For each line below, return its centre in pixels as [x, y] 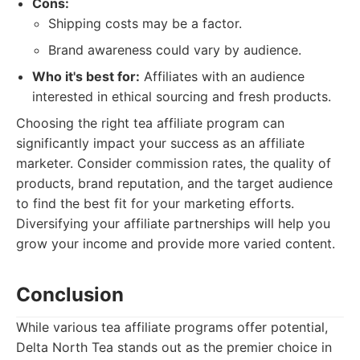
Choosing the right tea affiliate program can [150, 123]
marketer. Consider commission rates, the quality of [174, 163]
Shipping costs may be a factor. [145, 23]
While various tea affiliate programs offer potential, [172, 327]
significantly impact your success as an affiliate [160, 143]
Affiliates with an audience [222, 76]
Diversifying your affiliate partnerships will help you [173, 223]
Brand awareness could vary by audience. [175, 50]
